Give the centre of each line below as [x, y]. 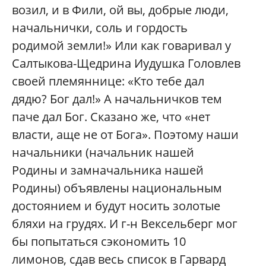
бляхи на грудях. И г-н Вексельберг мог [125, 223]
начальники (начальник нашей [103, 152]
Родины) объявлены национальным [117, 188]
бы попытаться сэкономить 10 [99, 241]
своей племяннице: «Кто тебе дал [108, 81]
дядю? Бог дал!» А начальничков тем [117, 99]
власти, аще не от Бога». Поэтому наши [125, 134]
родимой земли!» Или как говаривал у [121, 45]
